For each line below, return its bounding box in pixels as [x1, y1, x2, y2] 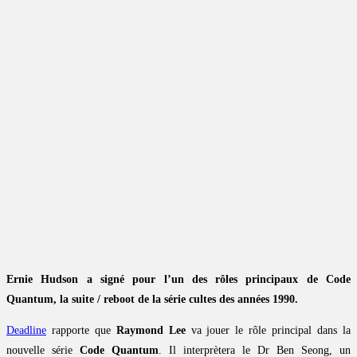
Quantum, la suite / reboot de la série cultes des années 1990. [6, 293, 298, 306]
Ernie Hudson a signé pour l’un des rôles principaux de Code [6, 273, 351, 286]
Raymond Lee [116, 324, 186, 337]
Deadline [6, 324, 46, 337]
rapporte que [46, 324, 116, 337]
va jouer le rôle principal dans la [185, 324, 351, 337]
